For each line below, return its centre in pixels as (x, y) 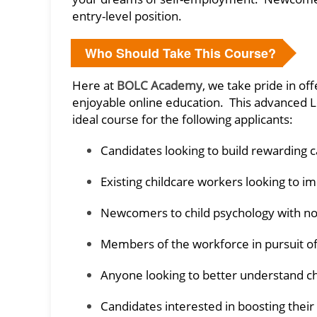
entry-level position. (127, 16)
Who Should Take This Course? (180, 53)
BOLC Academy (160, 85)
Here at (94, 85)
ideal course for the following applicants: (183, 119)
